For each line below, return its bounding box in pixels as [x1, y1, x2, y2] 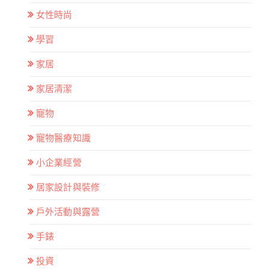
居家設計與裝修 [36, 181, 100, 193]
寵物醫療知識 [36, 132, 91, 144]
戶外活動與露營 [36, 206, 100, 217]
